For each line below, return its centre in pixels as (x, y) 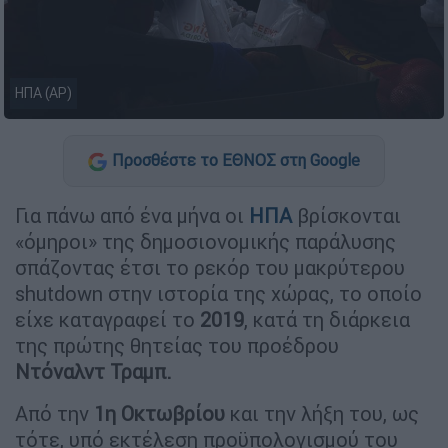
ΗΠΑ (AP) (43, 93)
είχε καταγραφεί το (107, 319)
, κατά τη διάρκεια (327, 319)
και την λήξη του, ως (322, 413)
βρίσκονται (349, 215)
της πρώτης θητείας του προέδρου (177, 345)
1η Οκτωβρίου (157, 413)
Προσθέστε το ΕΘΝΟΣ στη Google (236, 160)
